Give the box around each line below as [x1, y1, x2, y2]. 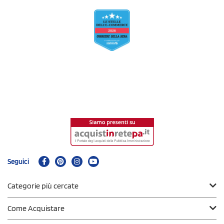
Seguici [7, 156, 29, 166]
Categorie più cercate [7, 180, 78, 190]
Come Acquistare [7, 203, 64, 213]
